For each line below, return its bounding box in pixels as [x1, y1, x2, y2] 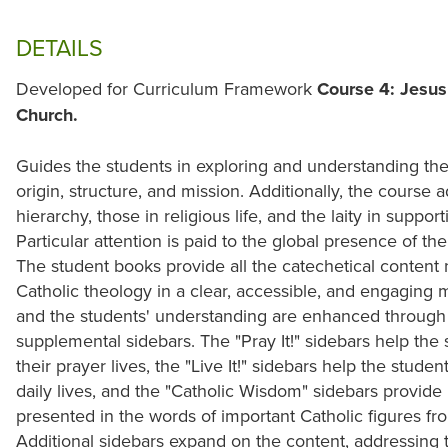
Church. [16, 102, 78, 129]
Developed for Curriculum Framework [16, 76, 317, 102]
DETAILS [16, 31, 103, 65]
